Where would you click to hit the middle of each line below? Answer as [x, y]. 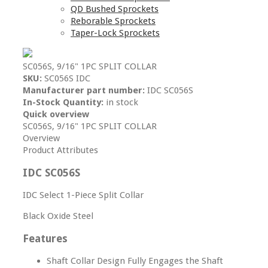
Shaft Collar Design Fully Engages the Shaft [135, 261]
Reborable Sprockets [113, 21]
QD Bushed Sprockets [115, 9]
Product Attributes [60, 150]
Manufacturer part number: [84, 90]
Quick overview [56, 114]
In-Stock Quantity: [63, 102]
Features [45, 238]
